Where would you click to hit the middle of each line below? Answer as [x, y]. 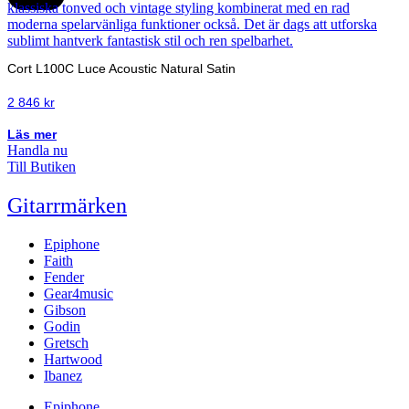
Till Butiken [42, 167]
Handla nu [37, 151]
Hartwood [73, 360]
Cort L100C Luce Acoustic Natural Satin [121, 69]
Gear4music [79, 294]
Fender [64, 278]
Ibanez [63, 376]
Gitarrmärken [67, 206]
